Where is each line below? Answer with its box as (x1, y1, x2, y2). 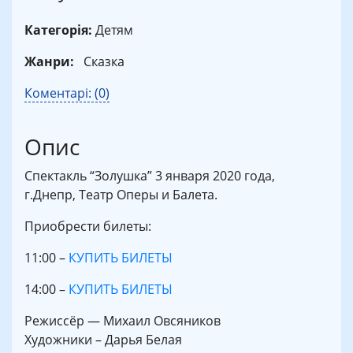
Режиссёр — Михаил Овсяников (24, 312, 221, 330)
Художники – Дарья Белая (24, 331, 182, 349)
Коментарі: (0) (24, 84, 110, 102)
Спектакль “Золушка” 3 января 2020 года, (24, 167, 275, 185)
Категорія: (24, 21, 92, 39)
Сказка (84, 53, 124, 71)
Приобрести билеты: (24, 217, 151, 236)
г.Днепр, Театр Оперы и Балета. (24, 186, 217, 204)
